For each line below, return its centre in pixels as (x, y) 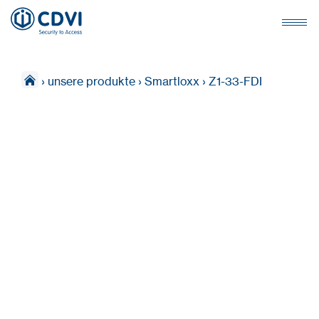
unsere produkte (91, 81)
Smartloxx (172, 81)
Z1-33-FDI (235, 81)
